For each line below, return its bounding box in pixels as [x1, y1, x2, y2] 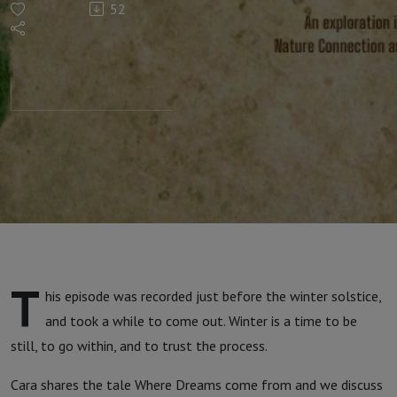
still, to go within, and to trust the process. [11, 337, 268, 354]
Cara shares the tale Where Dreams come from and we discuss [11, 376, 383, 393]
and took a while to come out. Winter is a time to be [45, 312, 357, 330]
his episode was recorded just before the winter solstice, [45, 287, 381, 305]
